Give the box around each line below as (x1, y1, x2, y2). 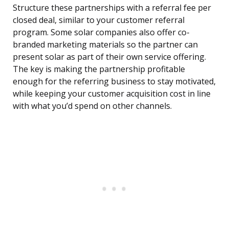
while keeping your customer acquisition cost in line (13, 88, 211, 100)
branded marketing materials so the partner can (13, 39, 198, 51)
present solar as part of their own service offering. (13, 51, 206, 63)
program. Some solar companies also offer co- (13, 27, 190, 38)
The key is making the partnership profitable (13, 63, 185, 75)
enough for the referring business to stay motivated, (13, 76, 216, 87)
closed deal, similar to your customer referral (13, 14, 185, 26)
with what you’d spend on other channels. (13, 100, 172, 112)
